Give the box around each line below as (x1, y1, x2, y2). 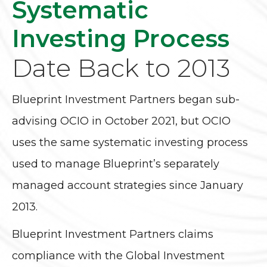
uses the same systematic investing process (12, 135, 248, 149)
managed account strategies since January (12, 178, 243, 192)
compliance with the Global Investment (12, 249, 225, 262)
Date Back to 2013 (12, 52, 230, 83)
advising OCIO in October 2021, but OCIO (12, 114, 231, 128)
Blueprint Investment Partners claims (12, 227, 213, 241)
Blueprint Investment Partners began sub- (12, 92, 240, 106)
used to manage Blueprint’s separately (12, 157, 219, 170)
